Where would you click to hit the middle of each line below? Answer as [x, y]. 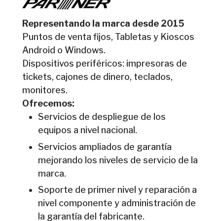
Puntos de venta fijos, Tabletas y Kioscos [108, 37]
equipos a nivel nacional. [88, 130]
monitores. [45, 90]
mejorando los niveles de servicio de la [118, 160]
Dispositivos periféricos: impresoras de [104, 64]
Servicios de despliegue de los [102, 117]
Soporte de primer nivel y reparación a [118, 190]
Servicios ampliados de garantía [105, 147]
